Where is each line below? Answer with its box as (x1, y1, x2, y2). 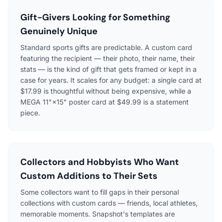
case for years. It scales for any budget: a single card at (20, 76, 202, 85)
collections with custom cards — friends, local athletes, (20, 199, 198, 208)
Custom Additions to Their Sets (20, 170, 158, 182)
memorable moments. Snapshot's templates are (20, 210, 175, 219)
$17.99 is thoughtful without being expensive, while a (20, 87, 191, 96)
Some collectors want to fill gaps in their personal (20, 188, 179, 197)
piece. (20, 109, 40, 117)
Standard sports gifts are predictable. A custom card (20, 43, 192, 52)
